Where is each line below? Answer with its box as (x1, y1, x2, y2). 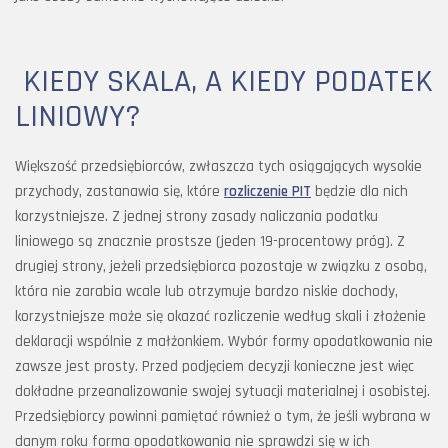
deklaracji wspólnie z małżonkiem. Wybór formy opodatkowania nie (15, 332, 433, 351)
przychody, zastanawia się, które (15, 182, 224, 201)
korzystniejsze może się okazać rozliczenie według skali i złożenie (15, 307, 426, 326)
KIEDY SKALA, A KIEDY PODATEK (15, 61, 433, 102)
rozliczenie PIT (224, 182, 311, 201)
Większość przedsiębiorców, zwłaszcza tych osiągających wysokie (15, 157, 422, 176)
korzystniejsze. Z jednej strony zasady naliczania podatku (15, 207, 378, 226)
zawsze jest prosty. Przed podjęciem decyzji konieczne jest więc (15, 357, 414, 376)
